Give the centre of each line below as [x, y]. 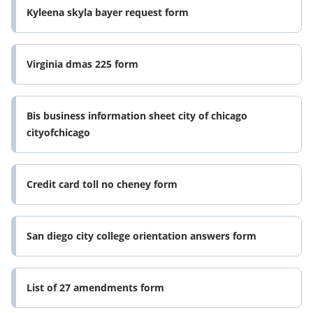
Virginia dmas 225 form [82, 64]
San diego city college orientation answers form [141, 236]
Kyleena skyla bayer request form [108, 13]
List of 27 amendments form [95, 288]
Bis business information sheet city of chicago [137, 116]
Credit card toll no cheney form [102, 184]
